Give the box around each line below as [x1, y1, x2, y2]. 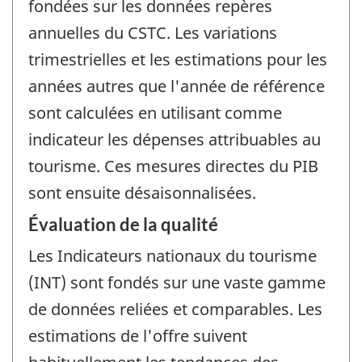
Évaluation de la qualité [28, 213, 218, 236]
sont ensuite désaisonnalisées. [28, 181, 256, 204]
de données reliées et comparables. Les [28, 298, 322, 321]
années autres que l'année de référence [28, 74, 325, 97]
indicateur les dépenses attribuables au [28, 128, 321, 150]
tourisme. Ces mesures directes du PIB [28, 154, 318, 177]
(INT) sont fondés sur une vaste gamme [28, 271, 326, 294]
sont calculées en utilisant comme [28, 101, 282, 124]
